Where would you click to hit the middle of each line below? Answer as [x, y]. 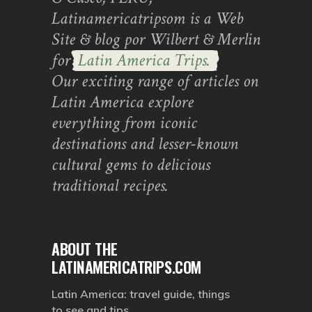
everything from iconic [124, 123]
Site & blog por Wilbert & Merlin [156, 39]
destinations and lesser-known [145, 143]
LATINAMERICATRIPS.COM [126, 266]
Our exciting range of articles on [155, 81]
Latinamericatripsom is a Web [147, 18]
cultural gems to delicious [131, 164]
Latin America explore [123, 102]
